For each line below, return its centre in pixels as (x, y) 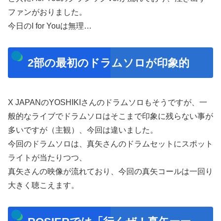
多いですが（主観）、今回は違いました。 (83, 130)
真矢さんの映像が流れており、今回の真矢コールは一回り (110, 171)
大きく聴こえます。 (43, 185)
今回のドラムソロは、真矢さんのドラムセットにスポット (110, 144)
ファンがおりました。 (47, 12)
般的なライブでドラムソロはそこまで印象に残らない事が (110, 116)
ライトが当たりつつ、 (47, 157)
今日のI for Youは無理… (50, 26)
